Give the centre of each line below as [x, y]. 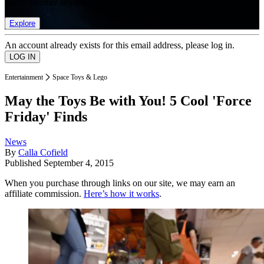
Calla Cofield [43, 153]
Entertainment [24, 77]
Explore [22, 23]
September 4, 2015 [79, 163]
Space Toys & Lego [80, 77]
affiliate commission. [44, 194]
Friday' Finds [46, 117]
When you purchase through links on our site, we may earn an [120, 183]
